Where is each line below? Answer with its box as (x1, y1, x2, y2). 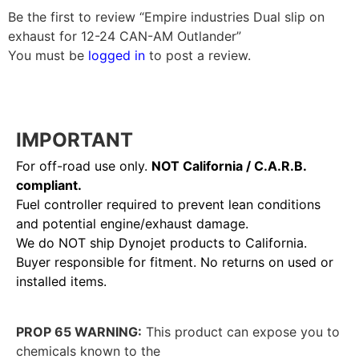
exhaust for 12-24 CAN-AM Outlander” (8, 28, 241, 45)
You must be (8, 47, 88, 64)
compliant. (16, 177, 82, 194)
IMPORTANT (16, 128, 133, 152)
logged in (88, 47, 145, 64)
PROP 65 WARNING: (16, 323, 142, 340)
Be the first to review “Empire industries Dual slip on (8, 9, 325, 26)
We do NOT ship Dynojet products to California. (16, 235, 307, 252)
